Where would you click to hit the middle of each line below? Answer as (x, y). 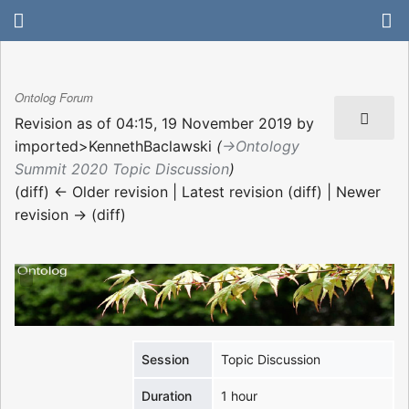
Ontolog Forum (54, 98)
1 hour (240, 396)
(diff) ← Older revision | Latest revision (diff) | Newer (198, 191)
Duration (167, 396)
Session (166, 360)
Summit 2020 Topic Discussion (122, 168)
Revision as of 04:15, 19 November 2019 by (164, 123)
